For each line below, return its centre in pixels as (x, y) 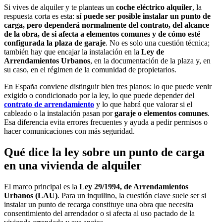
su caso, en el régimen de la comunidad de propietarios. (90, 70)
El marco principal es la (42, 186)
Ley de (153, 52)
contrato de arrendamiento (49, 105)
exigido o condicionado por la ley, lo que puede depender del (99, 96)
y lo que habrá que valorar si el (143, 105)
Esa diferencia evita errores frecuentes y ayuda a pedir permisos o (106, 122)
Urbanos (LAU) (31, 195)
